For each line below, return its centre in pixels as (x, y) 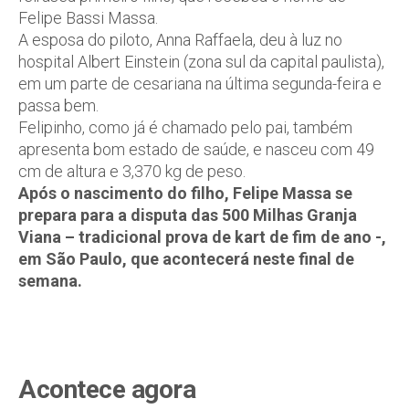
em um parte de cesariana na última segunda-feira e (200, 84)
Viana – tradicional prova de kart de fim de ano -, (202, 237)
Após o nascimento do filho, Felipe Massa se (185, 193)
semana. (50, 281)
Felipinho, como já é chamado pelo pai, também (185, 127)
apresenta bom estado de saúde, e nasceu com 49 (196, 149)
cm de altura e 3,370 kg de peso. (132, 171)
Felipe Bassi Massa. (88, 18)
